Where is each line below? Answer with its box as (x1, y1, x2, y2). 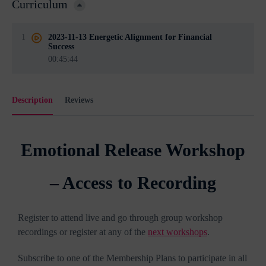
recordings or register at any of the (18, 227, 148, 237)
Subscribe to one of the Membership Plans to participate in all (18, 253, 247, 264)
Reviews (65, 96, 93, 105)
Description (12, 96, 53, 105)
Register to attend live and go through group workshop (18, 213, 223, 223)
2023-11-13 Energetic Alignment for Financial (48, 33, 212, 42)
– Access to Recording (50, 173, 216, 193)
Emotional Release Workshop (21, 140, 245, 160)
